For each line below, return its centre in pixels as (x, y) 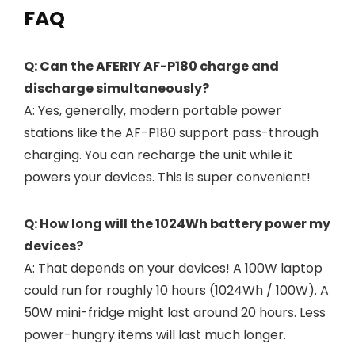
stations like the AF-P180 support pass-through (171, 133)
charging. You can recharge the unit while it (158, 155)
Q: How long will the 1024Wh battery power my (177, 224)
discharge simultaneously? (116, 88)
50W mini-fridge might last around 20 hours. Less (175, 313)
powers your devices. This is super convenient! (167, 177)
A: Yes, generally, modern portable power (153, 111)
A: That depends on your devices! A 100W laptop (173, 268)
